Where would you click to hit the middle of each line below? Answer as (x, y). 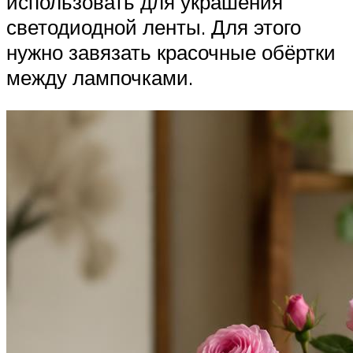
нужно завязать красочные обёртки (171, 52)
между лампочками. (100, 78)
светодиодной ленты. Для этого (154, 27)
